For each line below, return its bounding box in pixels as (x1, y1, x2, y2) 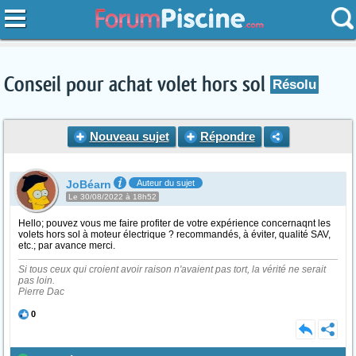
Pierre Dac (18, 286, 64, 297)
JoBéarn (66, 178, 111, 191)
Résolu (273, 77, 316, 92)
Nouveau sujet (89, 130, 169, 143)
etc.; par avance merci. (18, 240, 115, 251)
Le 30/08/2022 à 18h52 (68, 192, 157, 201)
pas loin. (18, 275, 55, 286)
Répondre (199, 130, 255, 143)
